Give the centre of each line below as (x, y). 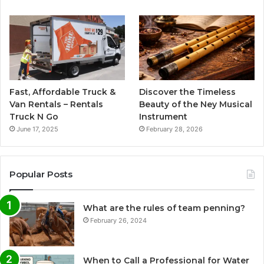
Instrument (164, 117)
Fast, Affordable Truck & (62, 92)
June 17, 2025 (37, 129)
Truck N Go (34, 117)
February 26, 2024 (118, 221)
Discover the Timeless (188, 92)
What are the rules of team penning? (164, 208)
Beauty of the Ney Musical (196, 105)
